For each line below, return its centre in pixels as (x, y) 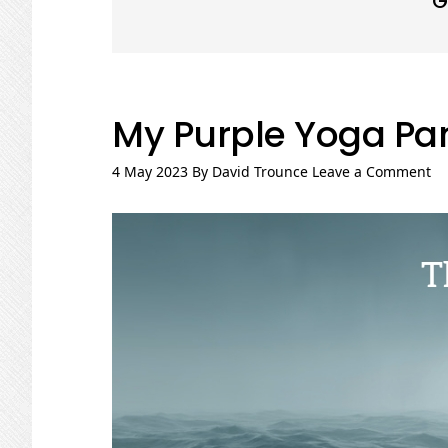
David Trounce (260, 171)
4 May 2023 (150, 171)
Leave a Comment (371, 171)
